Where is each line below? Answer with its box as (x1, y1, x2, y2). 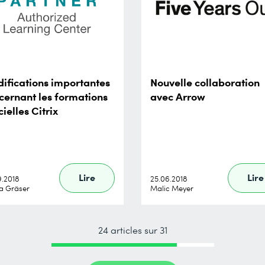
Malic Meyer (150, 182, 193, 193)
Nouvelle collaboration (150, 73, 260, 89)
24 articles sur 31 (98, 223, 167, 236)
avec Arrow (150, 88, 205, 104)
